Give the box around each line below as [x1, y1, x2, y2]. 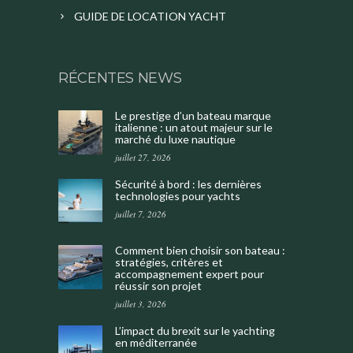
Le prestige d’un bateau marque [115, 109, 271, 123]
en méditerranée [115, 336, 197, 350]
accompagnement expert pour [115, 267, 264, 281]
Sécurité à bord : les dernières [115, 177, 262, 191]
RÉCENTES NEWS [58, 69, 182, 87]
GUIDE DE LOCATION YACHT [74, 9, 226, 24]
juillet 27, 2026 [115, 151, 171, 164]
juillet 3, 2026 [115, 298, 166, 310]
